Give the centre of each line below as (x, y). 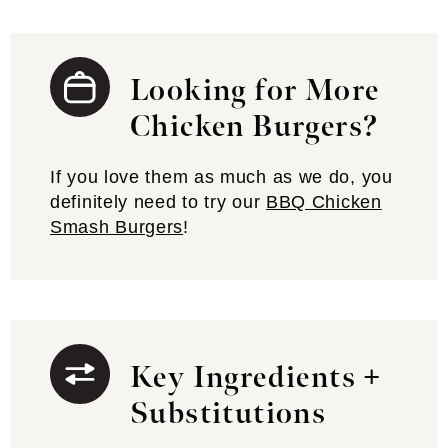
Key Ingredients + (256, 378)
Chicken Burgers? (254, 127)
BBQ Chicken (323, 202)
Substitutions (228, 414)
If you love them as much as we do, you (221, 177)
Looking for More (255, 91)
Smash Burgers (117, 227)
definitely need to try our (158, 202)
